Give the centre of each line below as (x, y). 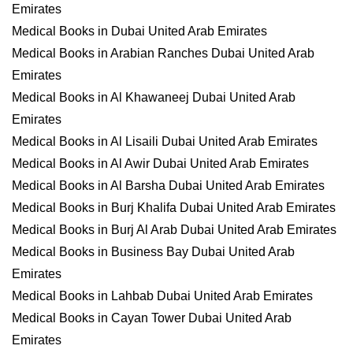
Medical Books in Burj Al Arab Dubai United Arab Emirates (174, 230)
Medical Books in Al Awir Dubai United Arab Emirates (160, 163)
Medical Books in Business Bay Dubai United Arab (153, 252)
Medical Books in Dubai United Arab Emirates (139, 31)
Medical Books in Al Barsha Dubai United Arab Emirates (168, 186)
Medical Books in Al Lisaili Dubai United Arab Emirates (165, 141)
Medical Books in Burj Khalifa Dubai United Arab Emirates (174, 208)
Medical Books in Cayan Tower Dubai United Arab (152, 318)
